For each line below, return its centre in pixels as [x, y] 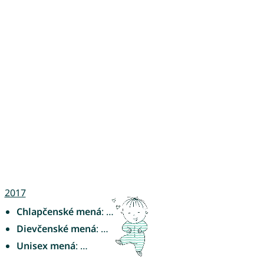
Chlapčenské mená [59, 211]
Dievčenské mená [56, 228]
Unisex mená [46, 245]
